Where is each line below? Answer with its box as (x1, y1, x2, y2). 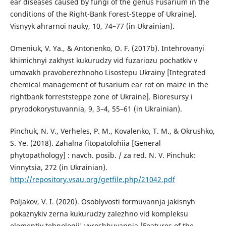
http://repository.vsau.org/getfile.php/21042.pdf (10, 175, 175, 185)
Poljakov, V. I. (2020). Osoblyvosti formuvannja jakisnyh (10, 197, 195, 207)
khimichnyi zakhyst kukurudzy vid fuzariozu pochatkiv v (10, 55, 197, 66)
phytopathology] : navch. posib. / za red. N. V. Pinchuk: (10, 150, 195, 160)
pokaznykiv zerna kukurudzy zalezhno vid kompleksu (10, 209, 188, 219)
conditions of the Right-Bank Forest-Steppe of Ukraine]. (10, 9, 197, 19)
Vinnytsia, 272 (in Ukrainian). (10, 162, 107, 173)
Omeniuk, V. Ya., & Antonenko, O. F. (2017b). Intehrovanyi (10, 43, 204, 53)
